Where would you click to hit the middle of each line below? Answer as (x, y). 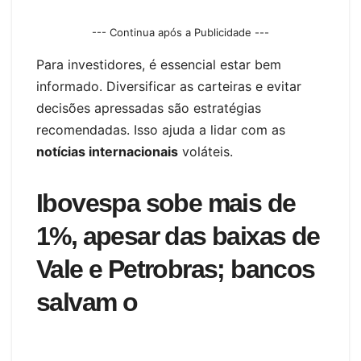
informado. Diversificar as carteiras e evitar (169, 86)
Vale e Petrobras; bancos (176, 269)
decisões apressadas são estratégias (149, 108)
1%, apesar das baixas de (178, 236)
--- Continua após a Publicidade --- (180, 32)
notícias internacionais (107, 151)
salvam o (87, 302)
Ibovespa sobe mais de (166, 203)
